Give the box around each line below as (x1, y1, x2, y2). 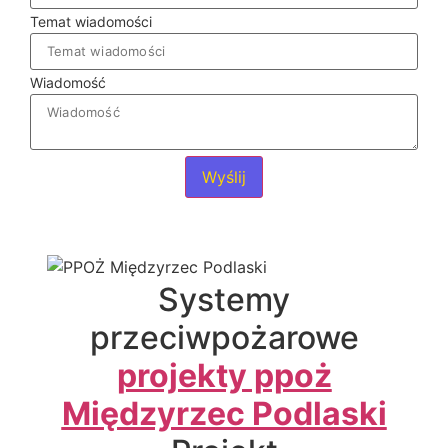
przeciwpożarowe (89, 317, 359, 357)
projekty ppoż (116, 355, 332, 395)
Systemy (158, 279, 290, 319)
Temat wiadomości (30, 13, 152, 31)
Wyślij (202, 166, 246, 187)
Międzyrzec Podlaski (61, 393, 387, 433)
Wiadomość (30, 74, 106, 92)
